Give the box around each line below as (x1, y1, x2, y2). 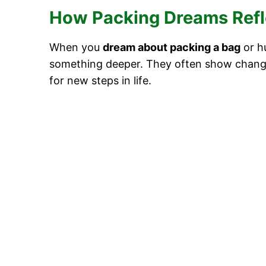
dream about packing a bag (103, 40, 240, 53)
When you (49, 40, 103, 53)
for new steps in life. (49, 74, 151, 87)
